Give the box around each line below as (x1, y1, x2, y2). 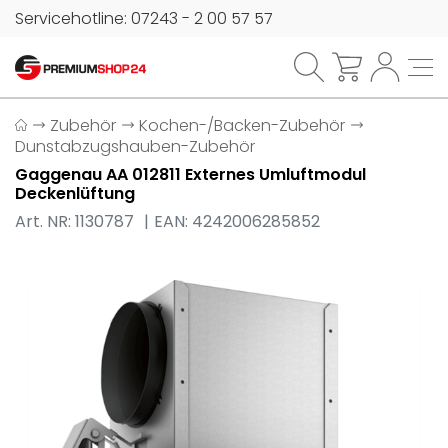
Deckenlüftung (15, 182, 135, 205)
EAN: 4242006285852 (154, 210, 321, 233)
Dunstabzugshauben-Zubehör (15, 135, 255, 158)
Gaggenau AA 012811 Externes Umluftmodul (15, 163, 366, 186)
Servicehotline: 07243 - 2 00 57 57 (15, 7, 273, 30)
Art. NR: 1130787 (15, 210, 138, 233)
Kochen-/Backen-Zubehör (139, 114, 346, 137)
